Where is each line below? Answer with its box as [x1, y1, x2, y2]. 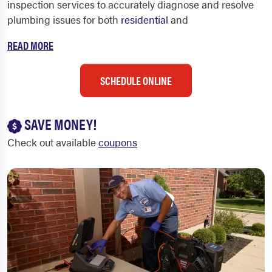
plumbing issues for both [7, 12, 121, 27]
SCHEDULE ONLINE [100, 73, 172, 88]
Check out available [7, 135, 98, 149]
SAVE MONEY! [22, 114, 97, 134]
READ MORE [7, 38, 53, 53]
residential [121, 12, 168, 27]
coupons [98, 135, 137, 149]
